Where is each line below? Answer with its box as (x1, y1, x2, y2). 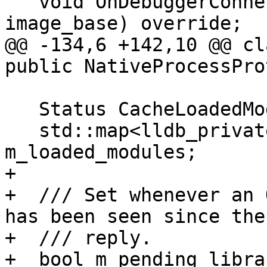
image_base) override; (5, 13, 243, 35)
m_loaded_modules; (5, 141, 197, 163)
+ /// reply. (5, 227, 152, 249)
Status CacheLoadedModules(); (5, 98, 39, 120)
